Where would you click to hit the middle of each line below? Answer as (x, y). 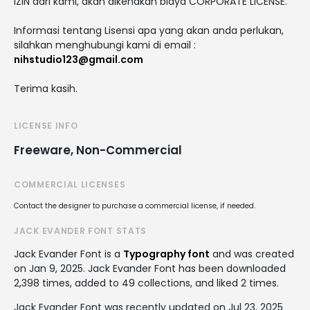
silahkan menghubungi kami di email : (105, 45)
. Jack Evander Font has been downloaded (184, 268)
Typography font (166, 254)
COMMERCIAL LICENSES (70, 184)
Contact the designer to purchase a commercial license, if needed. (135, 206)
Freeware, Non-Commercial (98, 150)
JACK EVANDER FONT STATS (81, 230)
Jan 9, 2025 (56, 268)
